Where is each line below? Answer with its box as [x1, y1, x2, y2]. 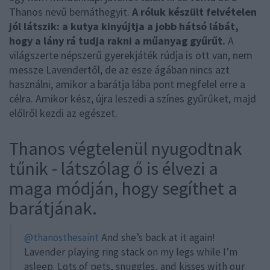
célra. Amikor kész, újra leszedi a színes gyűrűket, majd [9, 91, 256, 105]
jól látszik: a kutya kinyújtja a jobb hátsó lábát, [9, 19, 239, 33]
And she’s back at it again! [99, 230, 215, 244]
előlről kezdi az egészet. [9, 105, 120, 120]
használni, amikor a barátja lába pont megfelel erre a [9, 77, 245, 91]
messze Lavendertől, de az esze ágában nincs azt [9, 62, 230, 77]
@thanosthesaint [24, 230, 99, 244]
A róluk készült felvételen [132, 4, 257, 19]
